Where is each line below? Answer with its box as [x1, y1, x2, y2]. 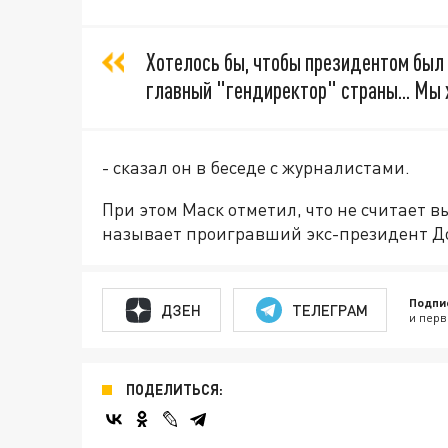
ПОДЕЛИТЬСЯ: [126, 381, 223, 399]
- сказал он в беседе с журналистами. [102, 156, 410, 179]
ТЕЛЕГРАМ [291, 300, 368, 319]
